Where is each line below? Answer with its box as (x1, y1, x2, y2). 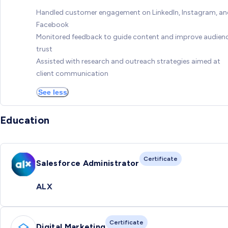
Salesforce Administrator (36, 158, 139, 168)
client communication (36, 69, 108, 78)
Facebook (36, 20, 69, 29)
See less (38, 88, 67, 96)
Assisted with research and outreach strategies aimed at (36, 56, 220, 66)
